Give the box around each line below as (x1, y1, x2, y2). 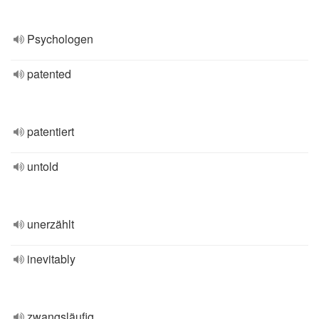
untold (27, 158, 58, 174)
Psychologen (27, 31, 93, 47)
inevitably (27, 251, 75, 267)
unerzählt (27, 216, 74, 232)
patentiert (27, 123, 74, 140)
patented (27, 66, 71, 82)
